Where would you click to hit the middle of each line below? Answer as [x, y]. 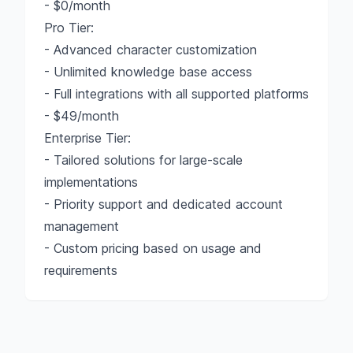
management [82, 226]
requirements [81, 270]
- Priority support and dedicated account [163, 204]
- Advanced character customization [150, 50]
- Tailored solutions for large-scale [143, 160]
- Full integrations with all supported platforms [176, 94]
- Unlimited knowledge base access [148, 72]
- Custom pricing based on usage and [153, 248]
